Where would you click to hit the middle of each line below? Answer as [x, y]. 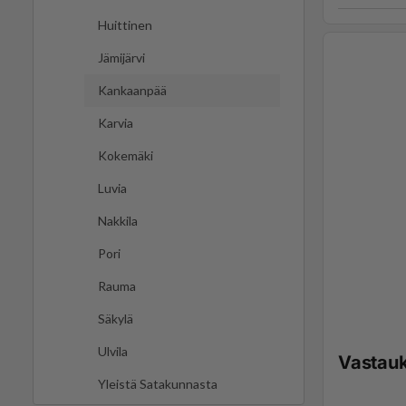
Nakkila [118, 221]
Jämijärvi [121, 58]
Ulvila [113, 352]
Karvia [116, 123]
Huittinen [125, 25]
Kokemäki [126, 156]
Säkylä [116, 319]
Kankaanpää [132, 91]
